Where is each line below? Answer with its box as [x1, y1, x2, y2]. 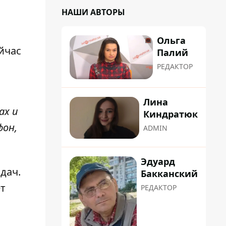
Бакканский [141, 167, 198, 180]
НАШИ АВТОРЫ [62, 7, 125, 18]
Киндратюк [143, 108, 198, 121]
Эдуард [141, 155, 175, 167]
